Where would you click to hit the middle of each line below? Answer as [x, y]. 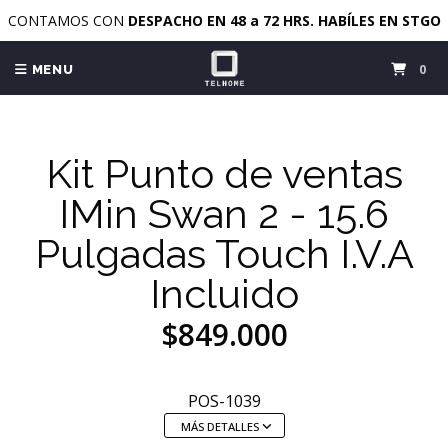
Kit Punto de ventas [224, 173]
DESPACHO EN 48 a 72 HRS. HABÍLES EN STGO [284, 20]
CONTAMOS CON [67, 20]
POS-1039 [224, 401]
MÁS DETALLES [221, 426]
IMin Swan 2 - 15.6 [224, 213]
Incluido [224, 293]
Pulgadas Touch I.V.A [224, 253]
